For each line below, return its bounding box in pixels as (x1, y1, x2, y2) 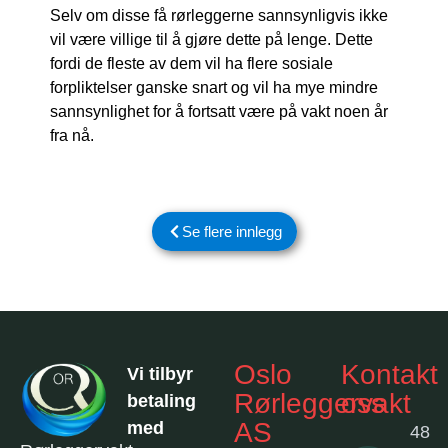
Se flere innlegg (181, 223, 282, 241)
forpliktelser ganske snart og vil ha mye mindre (50, 78, 378, 96)
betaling (127, 391, 196, 412)
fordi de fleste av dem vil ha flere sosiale (50, 54, 333, 72)
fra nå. (50, 126, 94, 144)
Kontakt (341, 359, 438, 391)
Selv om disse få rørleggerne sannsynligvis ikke (50, 6, 388, 24)
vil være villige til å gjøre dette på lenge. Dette (50, 30, 373, 48)
